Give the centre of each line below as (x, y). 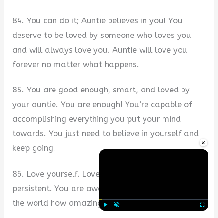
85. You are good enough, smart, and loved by (101, 90)
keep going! (34, 148)
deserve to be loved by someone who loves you (102, 35)
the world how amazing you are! (74, 203)
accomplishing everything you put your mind (97, 119)
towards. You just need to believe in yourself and (106, 134)
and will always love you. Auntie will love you (100, 50)
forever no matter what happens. (76, 64)
